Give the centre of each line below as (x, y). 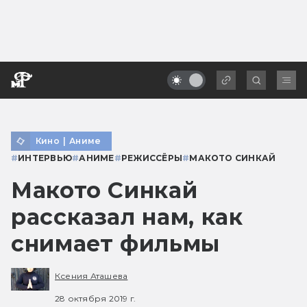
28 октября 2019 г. (96, 298)
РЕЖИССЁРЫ (152, 158)
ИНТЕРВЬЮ (45, 158)
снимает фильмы (115, 243)
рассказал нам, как (127, 217)
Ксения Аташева (91, 276)
